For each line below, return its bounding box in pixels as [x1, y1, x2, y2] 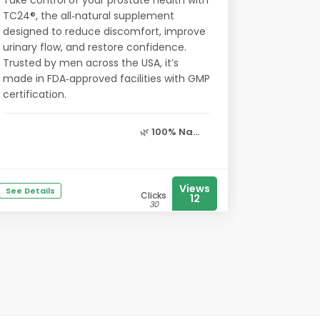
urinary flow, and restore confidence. [3, 40, 186, 54]
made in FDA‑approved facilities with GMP [3, 71, 210, 86]
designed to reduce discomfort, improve [3, 24, 206, 39]
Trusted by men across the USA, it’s [3, 56, 179, 70]
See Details [6, 185, 55, 196]
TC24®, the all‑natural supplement [3, 9, 174, 23]
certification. [3, 87, 66, 101]
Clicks [141, 189, 166, 201]
